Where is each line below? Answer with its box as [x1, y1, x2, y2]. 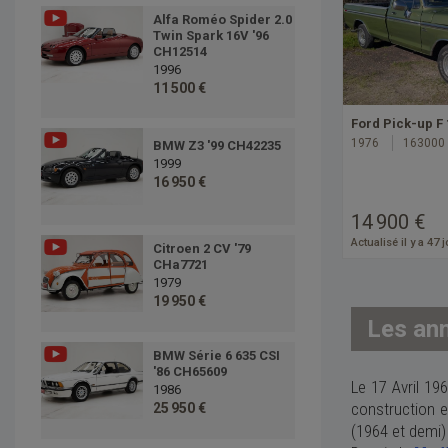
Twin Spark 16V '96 [152, 28, 269, 44]
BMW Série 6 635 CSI [152, 348, 280, 364]
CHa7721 [152, 257, 208, 273]
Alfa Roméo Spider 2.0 [152, 12, 292, 28]
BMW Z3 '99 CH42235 [152, 138, 281, 154]
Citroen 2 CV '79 [152, 241, 251, 257]
